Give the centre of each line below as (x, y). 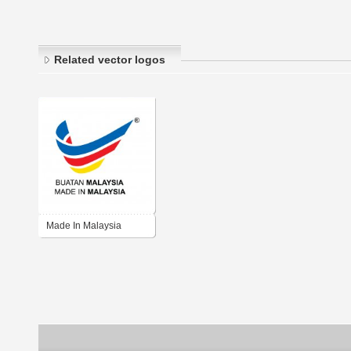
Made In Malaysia (84, 226)
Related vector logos (110, 60)
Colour (61, 249)
